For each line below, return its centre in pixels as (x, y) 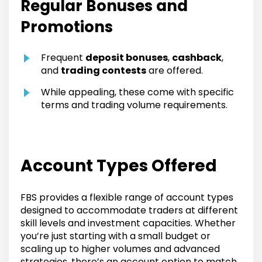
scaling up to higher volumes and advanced (120, 249)
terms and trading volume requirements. (134, 105)
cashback (197, 58)
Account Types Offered (119, 166)
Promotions (67, 27)
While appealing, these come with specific (137, 92)
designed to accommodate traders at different (129, 211)
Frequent (63, 58)
